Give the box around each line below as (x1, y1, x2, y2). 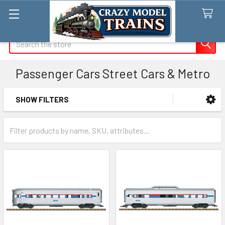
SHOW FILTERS (16, 95, 69, 104)
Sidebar (12, 106, 62, 124)
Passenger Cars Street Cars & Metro (15, 66, 210, 81)
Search (9, 35, 32, 44)
